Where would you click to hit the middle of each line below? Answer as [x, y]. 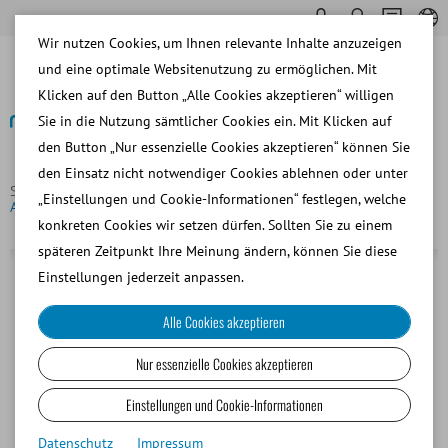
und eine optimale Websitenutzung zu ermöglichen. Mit [207, 69]
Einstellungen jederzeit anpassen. [140, 277]
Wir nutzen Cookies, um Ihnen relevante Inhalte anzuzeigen [219, 43]
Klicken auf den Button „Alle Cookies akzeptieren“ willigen [215, 95]
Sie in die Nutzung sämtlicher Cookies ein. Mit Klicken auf [214, 121]
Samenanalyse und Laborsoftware [257, 190]
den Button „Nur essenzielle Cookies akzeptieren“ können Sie [223, 147]
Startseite [39, 190]
